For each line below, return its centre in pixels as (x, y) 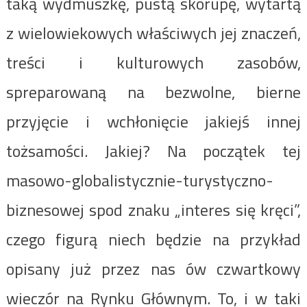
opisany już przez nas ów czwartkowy (153, 268)
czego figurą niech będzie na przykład (153, 239)
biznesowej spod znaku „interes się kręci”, (153, 209)
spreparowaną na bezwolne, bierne (153, 91)
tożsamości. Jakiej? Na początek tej (153, 150)
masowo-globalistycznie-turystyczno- (139, 180)
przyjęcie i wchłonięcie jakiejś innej (153, 121)
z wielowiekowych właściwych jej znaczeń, (153, 33)
